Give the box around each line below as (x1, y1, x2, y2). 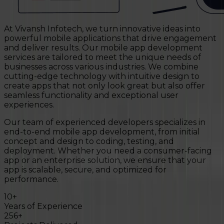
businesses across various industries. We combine (4, 61, 198, 71)
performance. (4, 174, 58, 184)
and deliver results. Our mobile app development (4, 42, 202, 52)
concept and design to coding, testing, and (4, 136, 174, 146)
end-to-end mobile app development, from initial (4, 126, 200, 136)
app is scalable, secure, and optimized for (4, 164, 166, 174)
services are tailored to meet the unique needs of (4, 52, 201, 62)
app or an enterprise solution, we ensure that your (4, 155, 206, 165)
